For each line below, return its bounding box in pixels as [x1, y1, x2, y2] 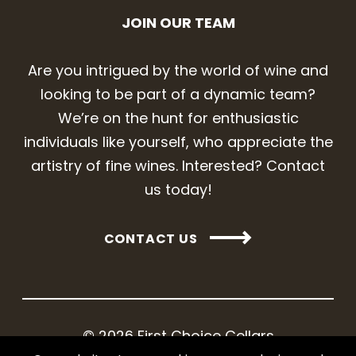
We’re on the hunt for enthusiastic [57, 107, 299, 128]
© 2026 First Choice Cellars [82, 326, 274, 346]
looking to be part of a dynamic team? [41, 83, 315, 104]
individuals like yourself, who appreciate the [23, 131, 333, 152]
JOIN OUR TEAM [121, 12, 235, 33]
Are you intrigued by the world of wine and [28, 60, 328, 80]
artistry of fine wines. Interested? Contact [31, 155, 325, 176]
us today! [144, 179, 212, 199]
